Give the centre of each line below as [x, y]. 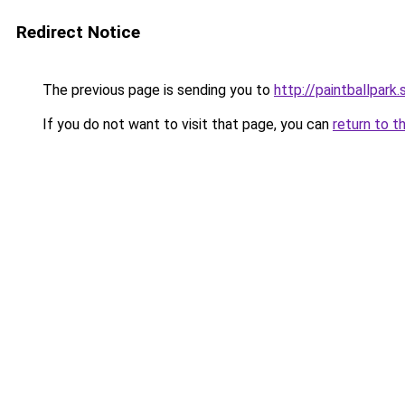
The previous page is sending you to [156, 90]
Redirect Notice [78, 32]
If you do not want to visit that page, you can [186, 124]
